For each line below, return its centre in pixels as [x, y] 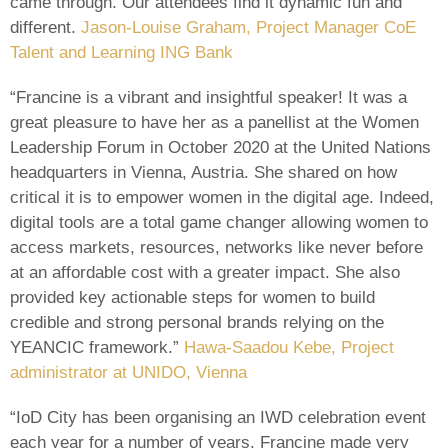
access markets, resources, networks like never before [216, 247]
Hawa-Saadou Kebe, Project [289, 347]
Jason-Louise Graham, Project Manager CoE [248, 27]
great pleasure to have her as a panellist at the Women [214, 122]
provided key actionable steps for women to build [192, 297]
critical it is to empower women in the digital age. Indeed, [222, 197]
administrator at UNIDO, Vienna [128, 372]
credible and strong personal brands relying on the [197, 322]
